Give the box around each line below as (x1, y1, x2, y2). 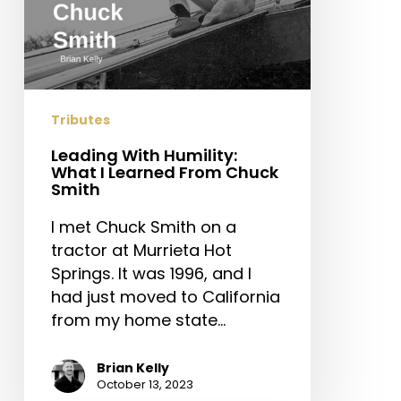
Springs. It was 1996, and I (50, 261, 252, 285)
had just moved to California (50, 285, 280, 308)
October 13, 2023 (96, 375, 193, 393)
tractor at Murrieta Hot (50, 238, 232, 261)
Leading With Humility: (50, 143, 237, 166)
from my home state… (50, 308, 226, 331)
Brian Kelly (96, 358, 169, 377)
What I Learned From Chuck (50, 160, 278, 183)
